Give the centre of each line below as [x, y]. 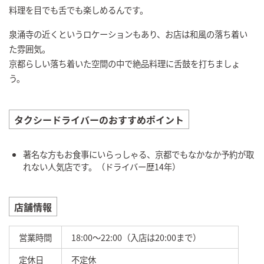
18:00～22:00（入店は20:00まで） [136, 237]
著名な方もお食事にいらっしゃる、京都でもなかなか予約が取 [138, 154]
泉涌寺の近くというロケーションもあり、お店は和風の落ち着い [128, 34]
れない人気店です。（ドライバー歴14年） [102, 166]
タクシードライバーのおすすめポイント [99, 119]
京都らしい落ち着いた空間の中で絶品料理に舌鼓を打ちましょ [124, 63]
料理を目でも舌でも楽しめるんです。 [78, 9]
